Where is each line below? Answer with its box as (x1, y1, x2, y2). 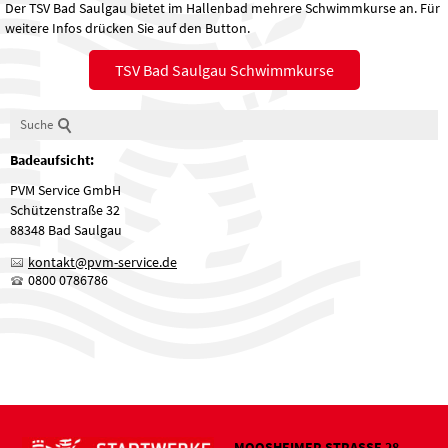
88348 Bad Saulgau (10, 221, 122, 240)
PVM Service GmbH (10, 181, 121, 200)
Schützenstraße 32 (10, 201, 120, 220)
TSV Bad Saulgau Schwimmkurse (114, 60, 334, 81)
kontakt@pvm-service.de (28, 253, 177, 272)
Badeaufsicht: (10, 151, 94, 170)
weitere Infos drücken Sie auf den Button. (5, 19, 253, 38)
